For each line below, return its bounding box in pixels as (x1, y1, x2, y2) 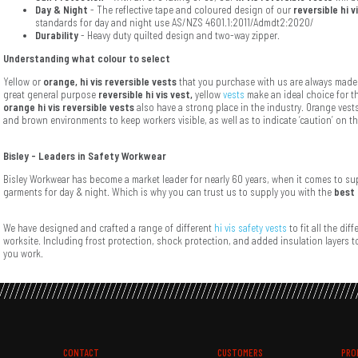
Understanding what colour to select (3, 52, 170, 66)
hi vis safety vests (214, 221, 287, 235)
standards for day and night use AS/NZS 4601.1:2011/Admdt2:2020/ (35, 16, 314, 30)
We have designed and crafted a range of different (3, 221, 214, 235)
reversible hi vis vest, (98, 88, 195, 101)
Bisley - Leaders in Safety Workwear (3, 149, 166, 163)
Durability (35, 29, 78, 42)
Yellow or (3, 75, 43, 89)
